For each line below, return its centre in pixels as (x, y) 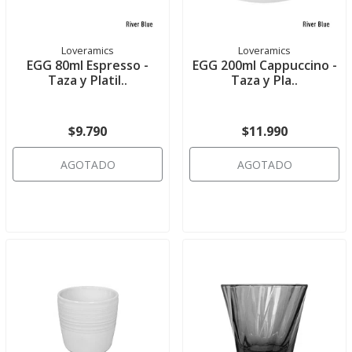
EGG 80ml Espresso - (88, 65)
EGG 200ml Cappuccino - (264, 65)
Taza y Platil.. (88, 80)
